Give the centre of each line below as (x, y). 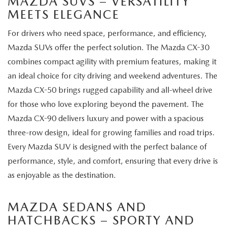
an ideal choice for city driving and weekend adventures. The (112, 75)
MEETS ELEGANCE (64, 14)
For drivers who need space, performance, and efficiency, (107, 33)
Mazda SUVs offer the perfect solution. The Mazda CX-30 (108, 47)
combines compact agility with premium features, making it (112, 61)
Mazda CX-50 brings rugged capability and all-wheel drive (110, 90)
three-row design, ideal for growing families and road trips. (111, 132)
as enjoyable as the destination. (62, 175)
